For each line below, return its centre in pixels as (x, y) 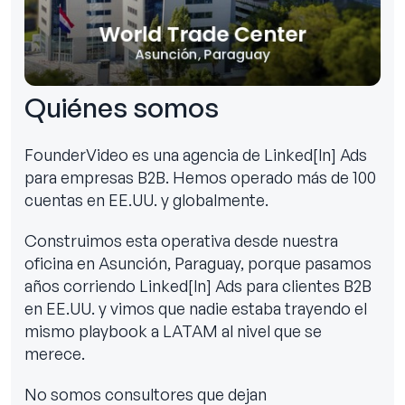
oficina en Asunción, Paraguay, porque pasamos (198, 263)
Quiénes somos (122, 107)
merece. (55, 353)
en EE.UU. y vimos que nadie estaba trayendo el (196, 308)
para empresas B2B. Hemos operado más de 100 (200, 177)
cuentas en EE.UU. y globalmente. (146, 199)
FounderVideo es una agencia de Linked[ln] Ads (196, 154)
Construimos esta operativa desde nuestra (181, 240)
